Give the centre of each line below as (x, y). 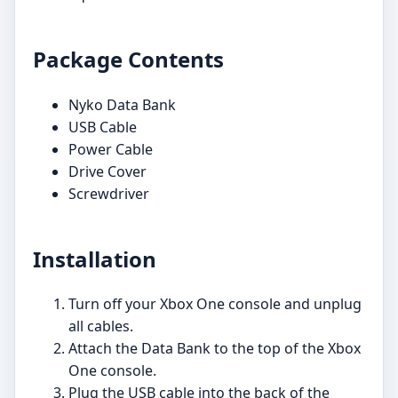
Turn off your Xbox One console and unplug (215, 304)
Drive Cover (107, 171)
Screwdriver (109, 193)
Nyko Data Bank (122, 104)
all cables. (101, 326)
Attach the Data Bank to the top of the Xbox (215, 349)
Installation (95, 259)
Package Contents (128, 59)
